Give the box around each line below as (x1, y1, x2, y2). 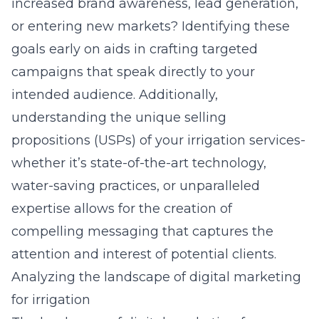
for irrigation (11, 292, 90, 308)
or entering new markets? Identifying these (11, 19, 290, 34)
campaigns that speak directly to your (11, 64, 255, 80)
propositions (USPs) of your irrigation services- (11, 132, 305, 148)
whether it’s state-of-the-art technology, (11, 155, 266, 171)
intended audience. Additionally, (11, 87, 218, 103)
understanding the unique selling (11, 110, 226, 125)
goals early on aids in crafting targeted (11, 41, 258, 57)
